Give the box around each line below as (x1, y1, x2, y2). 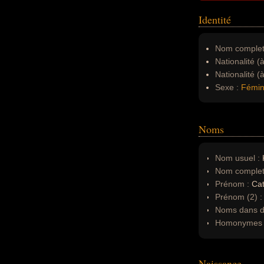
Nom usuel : (215, 153, 260, 163)
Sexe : (215, 82, 239, 92)
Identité (199, 12, 231, 27)
